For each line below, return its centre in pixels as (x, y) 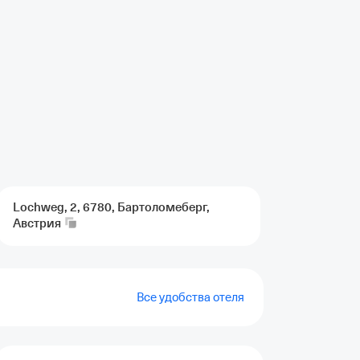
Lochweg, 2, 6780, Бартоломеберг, (115, 207)
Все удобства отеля (190, 297)
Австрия (37, 223)
